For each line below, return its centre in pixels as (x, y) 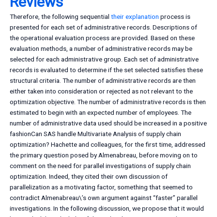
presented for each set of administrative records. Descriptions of (103, 27)
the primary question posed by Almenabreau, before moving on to (104, 155)
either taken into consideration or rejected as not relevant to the (101, 91)
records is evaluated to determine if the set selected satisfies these (106, 70)
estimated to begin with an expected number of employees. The (101, 113)
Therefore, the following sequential (60, 17)
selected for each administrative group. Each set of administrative (104, 59)
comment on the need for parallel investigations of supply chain (100, 166)
